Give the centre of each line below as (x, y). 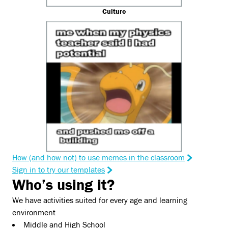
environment (34, 213)
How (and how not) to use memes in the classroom (98, 158)
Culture (114, 12)
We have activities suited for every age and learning (100, 201)
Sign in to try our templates (59, 170)
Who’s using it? (63, 185)
